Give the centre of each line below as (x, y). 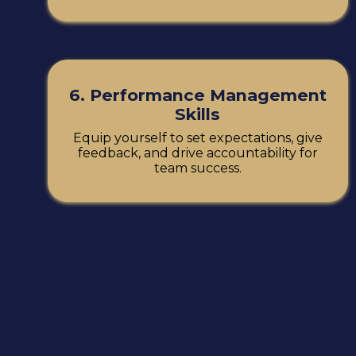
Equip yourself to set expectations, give (197, 137)
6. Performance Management (197, 95)
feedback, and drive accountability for (197, 153)
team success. (197, 168)
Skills (198, 114)
